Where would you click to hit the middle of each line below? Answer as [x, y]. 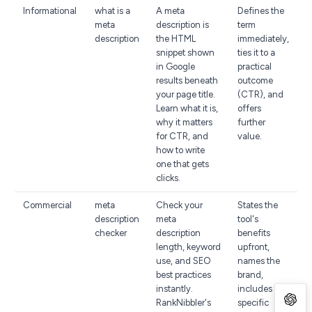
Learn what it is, [187, 108]
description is [182, 25]
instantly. [174, 289]
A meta [170, 11]
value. [250, 136]
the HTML [176, 39]
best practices [184, 275]
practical [255, 67]
